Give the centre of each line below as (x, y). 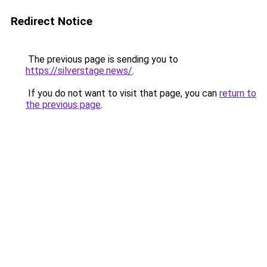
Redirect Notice (52, 21)
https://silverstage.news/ (79, 71)
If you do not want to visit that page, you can (122, 93)
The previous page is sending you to (102, 59)
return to (238, 93)
